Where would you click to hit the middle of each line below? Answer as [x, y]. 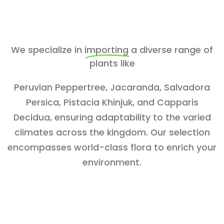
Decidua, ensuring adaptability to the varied [112, 117]
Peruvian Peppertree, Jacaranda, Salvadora [112, 87]
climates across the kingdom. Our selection [112, 132]
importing [108, 49]
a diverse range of [172, 49]
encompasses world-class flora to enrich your [112, 147]
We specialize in [48, 49]
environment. [112, 162]
